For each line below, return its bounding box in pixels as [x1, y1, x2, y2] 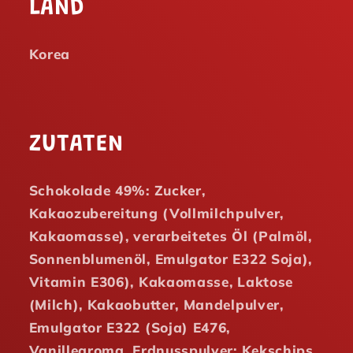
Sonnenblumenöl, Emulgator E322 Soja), [28, 250, 313, 267]
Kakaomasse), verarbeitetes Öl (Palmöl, [28, 227, 312, 244]
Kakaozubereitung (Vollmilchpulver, [28, 204, 284, 221]
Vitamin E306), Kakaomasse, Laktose [28, 273, 293, 290]
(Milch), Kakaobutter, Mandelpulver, [28, 295, 284, 313]
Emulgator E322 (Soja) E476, [28, 318, 231, 336]
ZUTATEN [28, 132, 124, 157]
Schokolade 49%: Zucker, [28, 181, 206, 199]
